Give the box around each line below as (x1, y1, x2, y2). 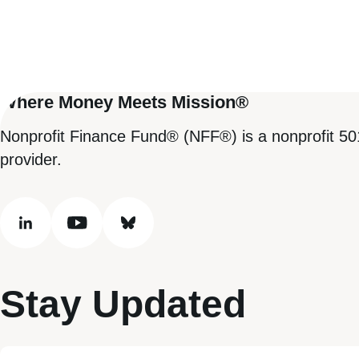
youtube (75, 224, 133, 241)
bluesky (127, 224, 181, 241)
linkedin (24, 224, 78, 241)
